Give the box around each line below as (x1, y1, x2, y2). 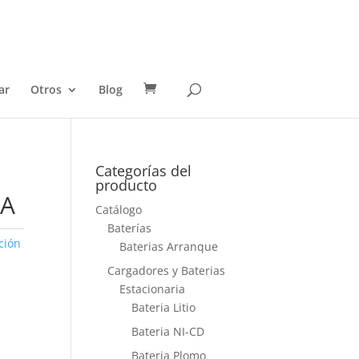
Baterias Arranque (119, 239, 219, 254)
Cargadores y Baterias (107, 263, 226, 278)
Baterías (107, 220, 152, 236)
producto (95, 175, 158, 195)
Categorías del (95, 161, 192, 180)
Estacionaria (119, 281, 186, 296)
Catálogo (95, 202, 143, 217)
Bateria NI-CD (131, 324, 205, 339)
